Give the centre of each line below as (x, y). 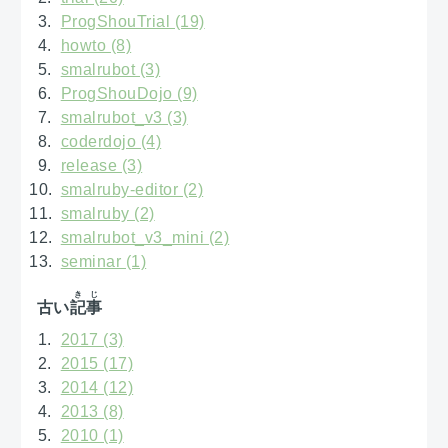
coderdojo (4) (111, 142)
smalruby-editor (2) (132, 190)
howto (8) (96, 46)
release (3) (101, 166)
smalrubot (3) (110, 70)
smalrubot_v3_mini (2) (145, 238)
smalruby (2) (107, 214)
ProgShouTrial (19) (132, 22)
